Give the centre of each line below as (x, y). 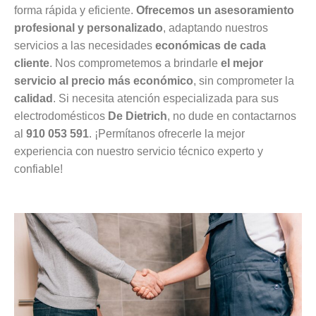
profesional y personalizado (89, 28)
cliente (32, 63)
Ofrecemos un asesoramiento (215, 10)
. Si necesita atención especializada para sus (166, 98)
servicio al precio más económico (104, 80)
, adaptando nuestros (215, 28)
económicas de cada (211, 45)
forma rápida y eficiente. (75, 10)
